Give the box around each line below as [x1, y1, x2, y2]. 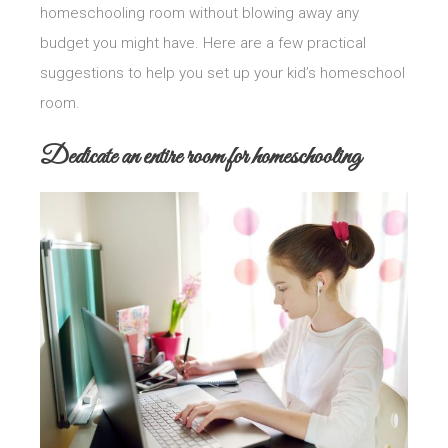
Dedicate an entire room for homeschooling [40, 140, 361, 173]
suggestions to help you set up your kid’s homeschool [40, 63, 405, 82]
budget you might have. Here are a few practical [40, 33, 366, 52]
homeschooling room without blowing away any [40, 3, 359, 22]
